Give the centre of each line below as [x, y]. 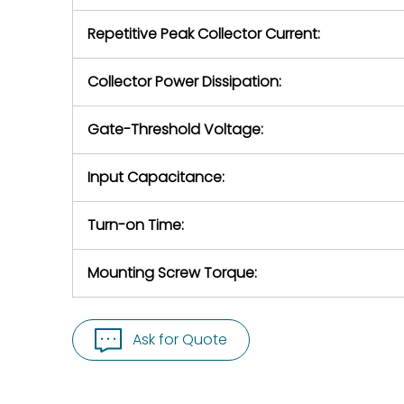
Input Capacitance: [156, 177]
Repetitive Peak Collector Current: [204, 34]
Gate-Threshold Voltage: [175, 129]
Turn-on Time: [136, 225]
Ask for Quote [180, 340]
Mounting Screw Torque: [172, 273]
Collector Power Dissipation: [184, 82]
